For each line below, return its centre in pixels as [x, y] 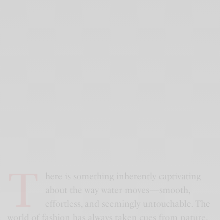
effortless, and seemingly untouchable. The [127, 204]
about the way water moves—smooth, [117, 190]
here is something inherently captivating [123, 177]
